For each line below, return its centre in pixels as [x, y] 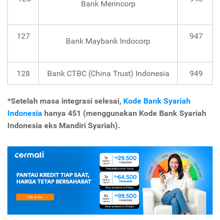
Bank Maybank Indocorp [108, 41]
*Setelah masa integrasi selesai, [65, 101]
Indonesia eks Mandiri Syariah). [64, 126]
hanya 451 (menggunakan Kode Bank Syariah [124, 113]
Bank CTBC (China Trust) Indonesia [108, 74]
